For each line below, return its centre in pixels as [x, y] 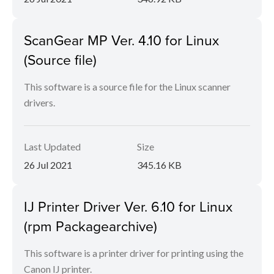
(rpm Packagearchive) [91, 226]
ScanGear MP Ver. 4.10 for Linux [121, 40]
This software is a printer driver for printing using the [134, 253]
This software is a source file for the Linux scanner [127, 87]
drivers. [39, 102]
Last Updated [52, 146]
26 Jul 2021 [48, 165]
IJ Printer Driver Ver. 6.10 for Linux [128, 206]
